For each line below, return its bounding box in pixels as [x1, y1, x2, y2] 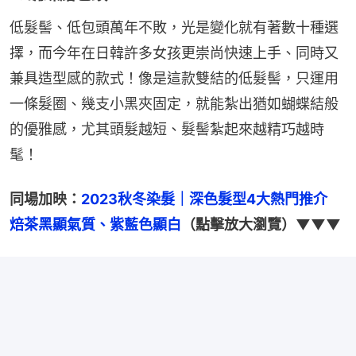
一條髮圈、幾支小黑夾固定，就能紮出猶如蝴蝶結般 [10, 95, 339, 112]
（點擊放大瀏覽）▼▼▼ [181, 215, 341, 233]
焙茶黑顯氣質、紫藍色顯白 [10, 215, 181, 233]
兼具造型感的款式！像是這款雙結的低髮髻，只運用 [10, 69, 339, 87]
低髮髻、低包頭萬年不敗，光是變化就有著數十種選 [10, 18, 339, 36]
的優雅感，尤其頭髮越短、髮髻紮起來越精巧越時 [10, 120, 324, 137]
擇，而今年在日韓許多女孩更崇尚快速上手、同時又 [10, 44, 339, 61]
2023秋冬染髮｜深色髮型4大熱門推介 [81, 190, 342, 207]
